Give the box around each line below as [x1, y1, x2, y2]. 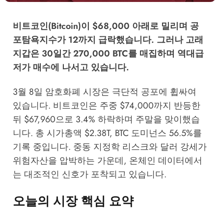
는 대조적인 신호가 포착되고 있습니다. [12, 168, 166, 181]
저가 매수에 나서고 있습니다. [12, 60, 129, 74]
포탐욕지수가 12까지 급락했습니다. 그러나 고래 [12, 33, 203, 46]
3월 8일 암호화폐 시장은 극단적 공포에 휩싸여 [12, 85, 196, 98]
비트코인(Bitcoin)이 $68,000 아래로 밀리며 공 [12, 19, 199, 32]
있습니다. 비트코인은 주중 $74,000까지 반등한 [12, 99, 200, 112]
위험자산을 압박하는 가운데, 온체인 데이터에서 [12, 154, 202, 167]
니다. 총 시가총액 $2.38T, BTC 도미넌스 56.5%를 [12, 127, 202, 139]
